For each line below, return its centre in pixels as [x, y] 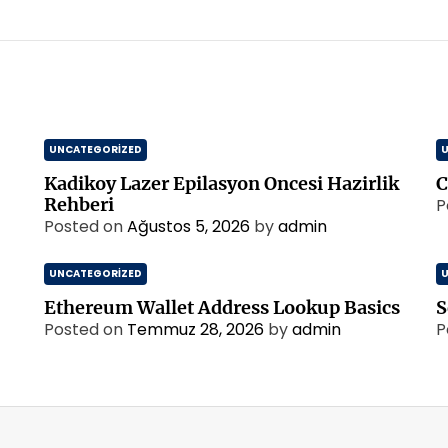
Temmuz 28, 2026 [195, 329]
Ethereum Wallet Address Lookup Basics [222, 307]
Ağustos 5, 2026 [188, 226]
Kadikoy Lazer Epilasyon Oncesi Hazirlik [221, 183]
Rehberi [79, 204]
